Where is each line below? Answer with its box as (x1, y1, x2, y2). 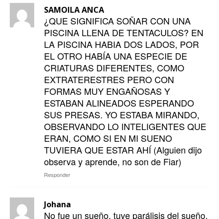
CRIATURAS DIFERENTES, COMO (44, 61, 184, 74)
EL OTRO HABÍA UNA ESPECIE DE (44, 49, 187, 63)
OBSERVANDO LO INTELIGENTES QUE (44, 120, 206, 133)
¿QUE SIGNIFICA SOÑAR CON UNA (44, 14, 191, 27)
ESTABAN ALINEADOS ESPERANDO (44, 96, 194, 109)
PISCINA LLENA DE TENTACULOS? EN (44, 26, 203, 39)
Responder (44, 171, 70, 179)
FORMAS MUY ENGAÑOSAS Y (44, 85, 170, 98)
